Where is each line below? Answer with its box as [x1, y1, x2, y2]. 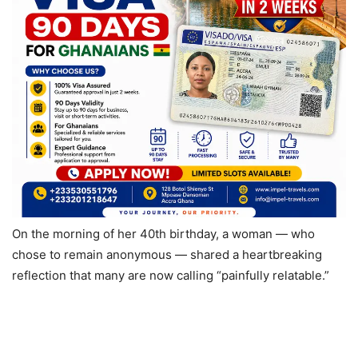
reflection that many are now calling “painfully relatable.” [12, 268, 329, 284]
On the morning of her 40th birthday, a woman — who [12, 226, 315, 242]
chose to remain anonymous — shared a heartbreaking [12, 247, 322, 263]
